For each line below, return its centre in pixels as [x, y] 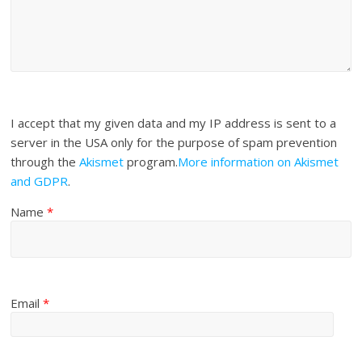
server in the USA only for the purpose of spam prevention [174, 143]
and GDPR [40, 181]
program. [151, 162]
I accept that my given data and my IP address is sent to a [174, 123]
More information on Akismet [259, 162]
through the [45, 162]
